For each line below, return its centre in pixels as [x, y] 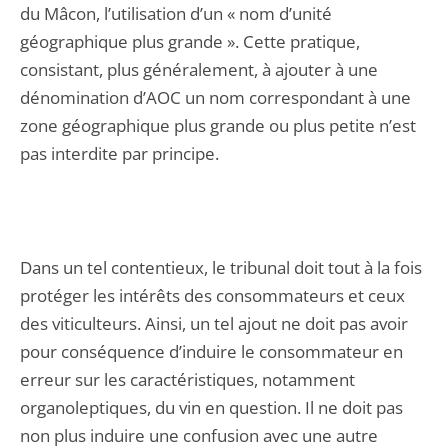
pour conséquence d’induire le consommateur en [211, 351]
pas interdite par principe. [119, 153]
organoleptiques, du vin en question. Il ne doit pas [211, 407]
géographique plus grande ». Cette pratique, [190, 41]
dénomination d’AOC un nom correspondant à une [215, 97]
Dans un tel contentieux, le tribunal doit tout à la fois [221, 267]
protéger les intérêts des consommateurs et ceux [212, 295]
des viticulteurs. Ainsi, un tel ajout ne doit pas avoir [214, 323]
